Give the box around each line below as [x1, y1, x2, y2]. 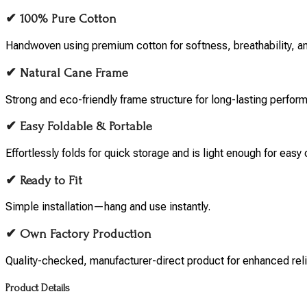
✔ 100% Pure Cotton [5, 12, 116, 27]
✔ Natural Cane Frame [5, 65, 128, 80]
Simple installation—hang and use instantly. [5, 200, 210, 214]
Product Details [5, 282, 70, 295]
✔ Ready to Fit [5, 173, 82, 188]
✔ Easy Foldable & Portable [5, 119, 152, 134]
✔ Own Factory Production [5, 227, 151, 242]
